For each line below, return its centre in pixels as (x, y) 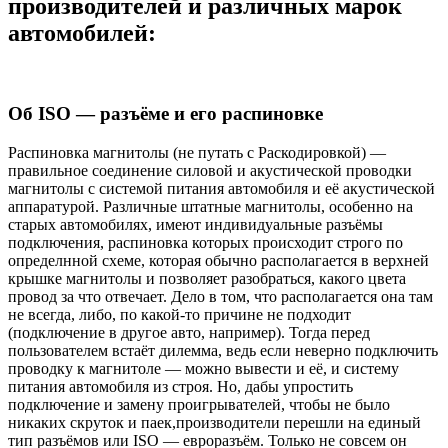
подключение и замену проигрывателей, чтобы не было (199, 404)
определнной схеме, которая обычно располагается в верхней (218, 260)
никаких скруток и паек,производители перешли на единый (214, 422)
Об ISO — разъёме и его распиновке (165, 114)
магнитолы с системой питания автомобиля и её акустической (221, 188)
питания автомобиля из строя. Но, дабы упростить (180, 386)
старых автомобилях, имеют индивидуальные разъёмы (195, 224)
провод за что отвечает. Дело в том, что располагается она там (220, 296)
